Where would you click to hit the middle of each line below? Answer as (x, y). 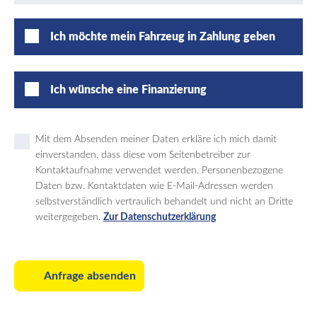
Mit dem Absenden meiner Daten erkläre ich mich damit (156, 139)
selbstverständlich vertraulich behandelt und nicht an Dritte (164, 202)
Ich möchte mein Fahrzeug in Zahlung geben (163, 37)
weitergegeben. (69, 217)
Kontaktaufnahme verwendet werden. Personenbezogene (159, 171)
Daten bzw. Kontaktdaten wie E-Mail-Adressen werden (154, 186)
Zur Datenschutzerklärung (160, 217)
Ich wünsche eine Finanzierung (128, 90)
